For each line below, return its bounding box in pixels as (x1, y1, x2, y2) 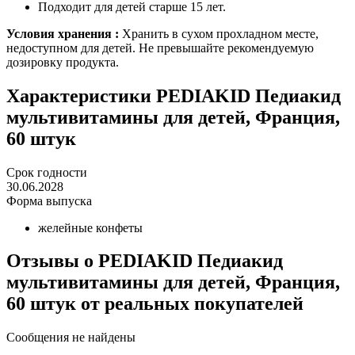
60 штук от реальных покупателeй (6, 293, 303, 315)
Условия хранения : (6, 26, 119, 40)
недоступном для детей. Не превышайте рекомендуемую (6, 40, 314, 55)
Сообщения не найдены (6, 330, 136, 345)
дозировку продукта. (6, 55, 119, 69)
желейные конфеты (38, 220, 143, 235)
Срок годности (6, 165, 87, 179)
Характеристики (6, 85, 156, 106)
